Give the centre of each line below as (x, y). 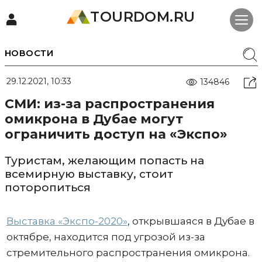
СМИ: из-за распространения (109, 104)
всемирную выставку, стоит (89, 174)
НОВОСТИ (29, 53)
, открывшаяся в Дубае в (191, 221)
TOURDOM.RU (143, 17)
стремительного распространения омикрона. (128, 253)
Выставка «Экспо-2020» (67, 221)
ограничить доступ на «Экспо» (116, 134)
